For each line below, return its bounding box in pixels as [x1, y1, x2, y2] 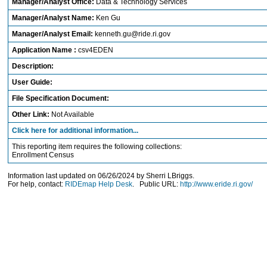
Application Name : [12, 46, 78, 54]
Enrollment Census [12, 151, 74, 159]
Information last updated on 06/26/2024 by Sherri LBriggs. [8, 172, 196, 180]
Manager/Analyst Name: [12, 14, 96, 22]
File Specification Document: [12, 94, 109, 103]
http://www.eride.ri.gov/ [180, 180, 253, 188]
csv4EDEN [78, 46, 113, 54]
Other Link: [12, 110, 51, 119]
